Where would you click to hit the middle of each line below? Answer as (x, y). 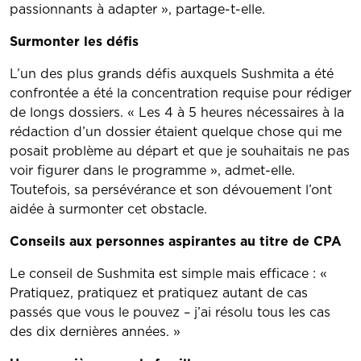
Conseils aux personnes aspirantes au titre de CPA (176, 242)
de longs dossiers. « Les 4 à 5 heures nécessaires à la (177, 113)
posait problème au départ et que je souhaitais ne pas (180, 151)
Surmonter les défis (74, 42)
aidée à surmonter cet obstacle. (108, 210)
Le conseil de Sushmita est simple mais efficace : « (168, 274)
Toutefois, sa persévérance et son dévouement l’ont (171, 190)
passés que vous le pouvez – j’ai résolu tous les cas (170, 313)
